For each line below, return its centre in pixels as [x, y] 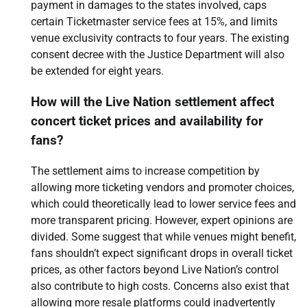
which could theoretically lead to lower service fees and [163, 204]
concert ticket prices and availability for [147, 122]
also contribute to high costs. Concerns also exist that [160, 286]
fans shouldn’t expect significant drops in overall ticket [162, 253]
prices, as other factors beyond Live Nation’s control [155, 269]
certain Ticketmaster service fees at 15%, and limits [154, 22]
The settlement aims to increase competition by [145, 171]
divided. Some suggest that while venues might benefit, [163, 236]
